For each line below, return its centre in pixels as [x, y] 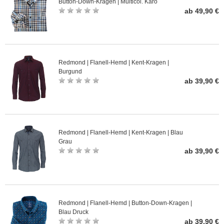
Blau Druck [73, 212]
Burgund [70, 71]
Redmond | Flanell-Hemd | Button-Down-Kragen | [125, 203]
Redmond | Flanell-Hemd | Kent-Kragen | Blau [121, 133]
